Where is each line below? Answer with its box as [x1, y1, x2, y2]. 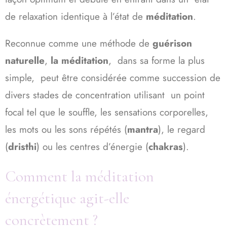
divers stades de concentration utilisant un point [5, 88, 205, 102]
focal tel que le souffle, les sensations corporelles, [5, 105, 208, 119]
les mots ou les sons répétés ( [5, 122, 127, 136]
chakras [148, 139, 183, 154]
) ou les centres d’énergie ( [36, 139, 148, 154]
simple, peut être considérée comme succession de [5, 70, 220, 85]
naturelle [5, 53, 45, 67]
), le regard [158, 122, 205, 136]
